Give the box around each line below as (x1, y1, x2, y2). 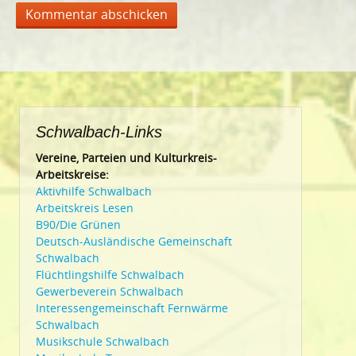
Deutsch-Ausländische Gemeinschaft (36, 234, 232, 249)
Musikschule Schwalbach (36, 334, 169, 349)
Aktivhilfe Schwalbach (36, 184, 152, 199)
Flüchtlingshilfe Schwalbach (36, 267, 184, 282)
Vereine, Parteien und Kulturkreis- (36, 150, 217, 165)
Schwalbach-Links (36, 123, 162, 141)
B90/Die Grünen (36, 217, 121, 232)
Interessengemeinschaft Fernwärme (36, 300, 228, 315)
